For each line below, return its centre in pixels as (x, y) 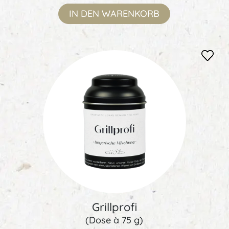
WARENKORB (131, 14)
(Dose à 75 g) (114, 220)
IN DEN (84, 14)
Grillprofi (114, 207)
